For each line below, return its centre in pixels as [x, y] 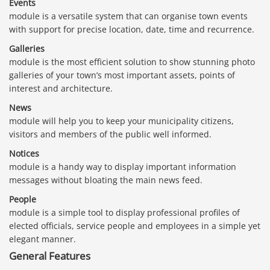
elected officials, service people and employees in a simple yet [135, 226]
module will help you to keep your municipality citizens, [121, 121]
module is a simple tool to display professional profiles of [124, 213]
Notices [24, 154]
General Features [50, 256]
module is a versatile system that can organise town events [128, 16]
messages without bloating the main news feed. [106, 180]
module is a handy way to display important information [123, 167]
